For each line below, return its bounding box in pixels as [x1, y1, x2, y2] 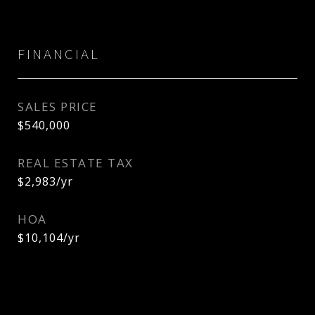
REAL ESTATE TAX [18, 155, 134, 171]
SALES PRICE [18, 98, 98, 115]
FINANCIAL [18, 44, 100, 63]
